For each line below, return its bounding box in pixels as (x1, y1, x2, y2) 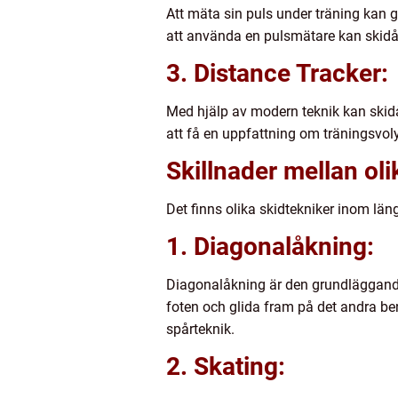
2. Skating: (166, 352, 285, 382)
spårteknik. (166, 321, 235, 338)
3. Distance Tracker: (166, 59, 388, 89)
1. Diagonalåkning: (166, 232, 374, 262)
